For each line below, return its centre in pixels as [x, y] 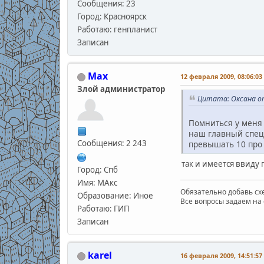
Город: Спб [97, 170]
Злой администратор [121, 89]
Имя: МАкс [97, 183]
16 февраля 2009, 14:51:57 [221, 256]
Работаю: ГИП [103, 209]
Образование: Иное [115, 196]
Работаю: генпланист [117, 30]
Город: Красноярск [112, 17]
